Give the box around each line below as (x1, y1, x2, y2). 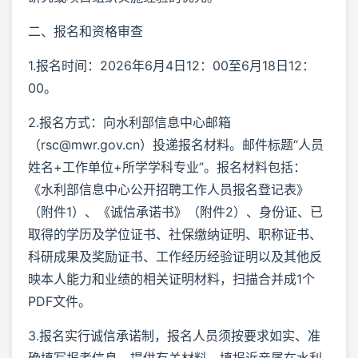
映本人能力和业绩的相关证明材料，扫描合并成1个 (28, 270, 315, 287)
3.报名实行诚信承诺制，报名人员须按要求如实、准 (28, 327, 320, 344)
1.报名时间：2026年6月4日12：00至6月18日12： (28, 57, 315, 74)
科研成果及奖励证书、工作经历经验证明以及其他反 (28, 248, 322, 265)
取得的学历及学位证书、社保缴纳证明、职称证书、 (28, 225, 322, 242)
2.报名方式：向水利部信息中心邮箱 (28, 113, 231, 130)
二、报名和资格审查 (28, 22, 143, 39)
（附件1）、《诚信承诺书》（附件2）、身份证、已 (28, 203, 323, 220)
